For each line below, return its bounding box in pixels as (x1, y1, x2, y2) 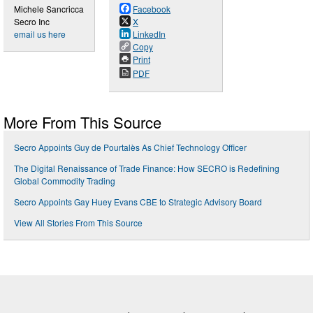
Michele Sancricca (14, 3, 84, 15)
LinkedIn (133, 28, 166, 41)
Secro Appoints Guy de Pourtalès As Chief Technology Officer (14, 141, 247, 154)
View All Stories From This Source (14, 217, 143, 229)
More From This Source (3, 111, 161, 133)
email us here (14, 28, 66, 41)
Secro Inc (14, 15, 50, 28)
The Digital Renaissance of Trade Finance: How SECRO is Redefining (14, 162, 279, 175)
